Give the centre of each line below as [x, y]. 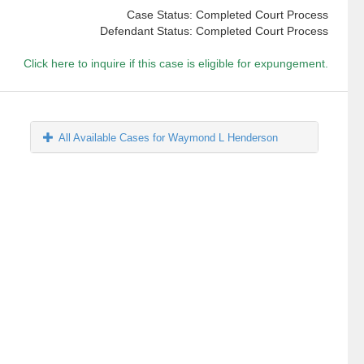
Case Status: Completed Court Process [227, 15]
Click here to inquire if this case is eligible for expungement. [175, 64]
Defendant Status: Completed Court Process [214, 31]
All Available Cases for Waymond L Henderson [169, 138]
